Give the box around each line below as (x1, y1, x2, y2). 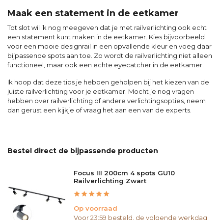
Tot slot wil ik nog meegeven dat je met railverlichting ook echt (7, 24, 207, 31)
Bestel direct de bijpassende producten (7, 146, 158, 155)
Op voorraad (74, 204, 117, 212)
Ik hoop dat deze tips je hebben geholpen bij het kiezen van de (7, 78, 209, 86)
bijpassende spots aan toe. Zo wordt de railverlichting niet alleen (7, 52, 212, 59)
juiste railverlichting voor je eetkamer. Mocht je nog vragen (7, 87, 194, 95)
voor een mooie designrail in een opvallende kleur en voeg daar (7, 42, 212, 50)
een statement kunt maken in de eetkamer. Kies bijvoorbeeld (7, 33, 205, 41)
